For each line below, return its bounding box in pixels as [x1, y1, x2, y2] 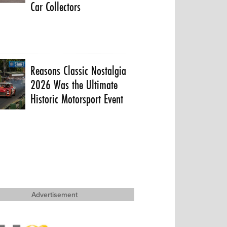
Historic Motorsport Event [30, 90, 124, 107]
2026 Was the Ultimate [30, 76, 118, 93]
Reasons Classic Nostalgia [30, 62, 127, 79]
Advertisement [31, 190, 78, 199]
